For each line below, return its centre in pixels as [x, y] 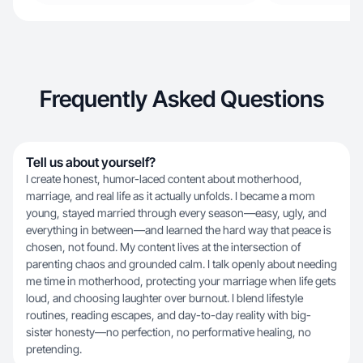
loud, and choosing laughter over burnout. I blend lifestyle [164, 298]
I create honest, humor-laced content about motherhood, [164, 179]
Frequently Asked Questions [181, 99]
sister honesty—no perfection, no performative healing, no [169, 332]
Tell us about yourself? [91, 162]
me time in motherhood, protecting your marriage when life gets [181, 281]
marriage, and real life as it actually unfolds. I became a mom [171, 196]
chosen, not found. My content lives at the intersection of [163, 247]
